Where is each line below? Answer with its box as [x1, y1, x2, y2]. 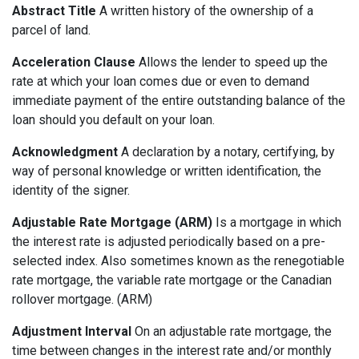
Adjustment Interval [12, 324, 131, 340]
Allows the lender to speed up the [135, 54, 328, 71]
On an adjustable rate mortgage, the [131, 324, 332, 340]
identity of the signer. [12, 183, 130, 199]
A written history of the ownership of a [96, 3, 313, 19]
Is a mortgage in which [212, 215, 341, 231]
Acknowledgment [12, 144, 118, 160]
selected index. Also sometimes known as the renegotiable [12, 253, 345, 269]
